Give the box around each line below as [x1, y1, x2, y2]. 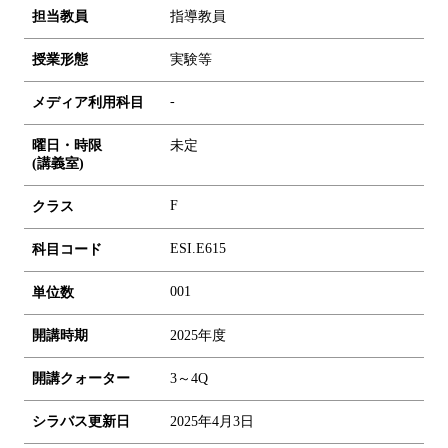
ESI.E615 [170, 240, 226, 256]
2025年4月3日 [170, 413, 254, 429]
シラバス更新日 [32, 413, 130, 429]
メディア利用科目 [32, 94, 144, 110]
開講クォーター [32, 370, 130, 386]
